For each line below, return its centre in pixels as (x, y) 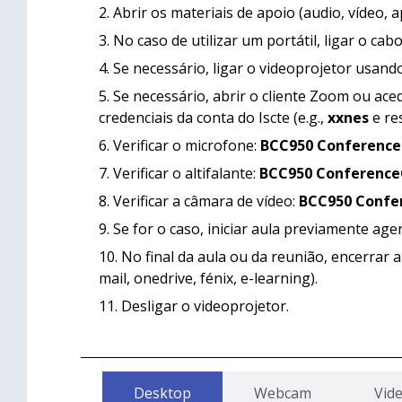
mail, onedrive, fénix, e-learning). (208, 279)
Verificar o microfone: (187, 146)
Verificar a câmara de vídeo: (206, 201)
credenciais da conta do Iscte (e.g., (213, 118)
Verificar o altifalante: (186, 174)
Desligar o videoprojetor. (205, 306)
